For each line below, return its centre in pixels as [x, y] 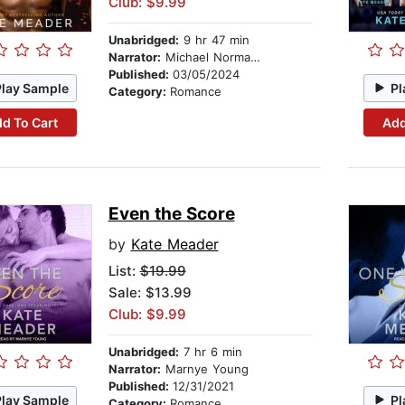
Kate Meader [174, 245]
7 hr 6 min [210, 352]
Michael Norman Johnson [205, 57]
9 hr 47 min [214, 40]
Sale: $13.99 [150, 293]
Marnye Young [204, 369]
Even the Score [171, 214]
